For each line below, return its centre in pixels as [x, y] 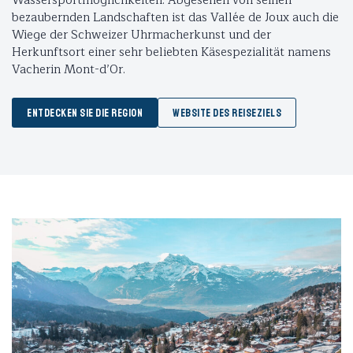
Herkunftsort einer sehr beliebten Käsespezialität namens [171, 53]
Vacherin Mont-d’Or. [69, 70]
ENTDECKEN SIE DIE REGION [85, 113]
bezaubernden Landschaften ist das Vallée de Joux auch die [175, 18]
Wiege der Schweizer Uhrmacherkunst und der [141, 35]
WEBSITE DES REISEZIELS [227, 113]
